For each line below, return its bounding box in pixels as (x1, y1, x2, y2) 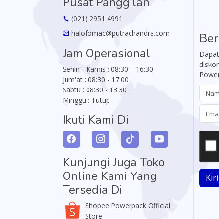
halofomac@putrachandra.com (69, 28, 170, 38)
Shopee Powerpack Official (85, 201, 171, 211)
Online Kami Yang (63, 168, 157, 184)
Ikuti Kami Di (63, 112, 129, 128)
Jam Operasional (63, 45, 150, 62)
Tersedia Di (63, 182, 122, 198)
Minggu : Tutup (63, 95, 110, 105)
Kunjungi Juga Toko (63, 154, 165, 171)
